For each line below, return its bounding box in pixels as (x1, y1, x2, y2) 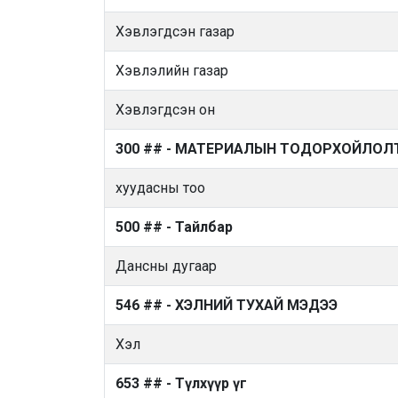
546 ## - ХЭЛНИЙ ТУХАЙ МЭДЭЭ (115, 297, 338, 314)
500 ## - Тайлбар (115, 219, 233, 235)
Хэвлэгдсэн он (115, 101, 215, 118)
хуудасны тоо (115, 179, 205, 196)
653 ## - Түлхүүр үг (115, 375, 247, 392)
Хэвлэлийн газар (115, 62, 228, 79)
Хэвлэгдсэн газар (115, 23, 235, 40)
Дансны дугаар (115, 258, 217, 275)
